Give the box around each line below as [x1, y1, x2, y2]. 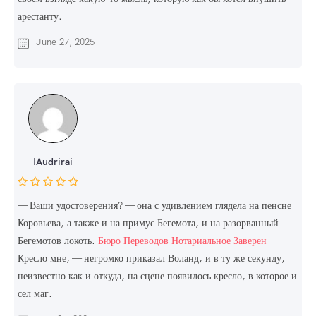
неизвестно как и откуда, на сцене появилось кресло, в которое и [18, 269, 297, 283]
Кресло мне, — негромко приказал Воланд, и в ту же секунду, [18, 252, 285, 265]
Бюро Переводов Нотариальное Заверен [98, 234, 267, 248]
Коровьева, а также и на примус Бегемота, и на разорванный [18, 217, 279, 230]
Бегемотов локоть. [18, 234, 98, 248]
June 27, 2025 [36, 36, 95, 49]
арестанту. [18, 10, 62, 23]
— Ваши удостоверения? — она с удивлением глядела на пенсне [18, 199, 291, 212]
